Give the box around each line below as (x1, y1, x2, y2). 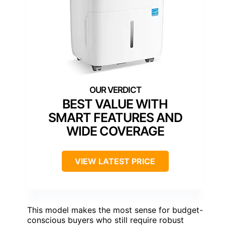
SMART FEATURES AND (48, 110, 182, 126)
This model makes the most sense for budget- (27, 205, 203, 215)
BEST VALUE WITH (62, 96, 168, 112)
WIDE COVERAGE (66, 124, 164, 139)
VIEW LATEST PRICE (75, 156, 155, 167)
